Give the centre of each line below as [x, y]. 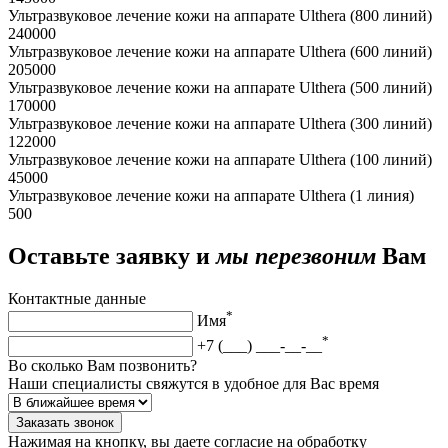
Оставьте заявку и [112, 256]
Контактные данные [77, 298]
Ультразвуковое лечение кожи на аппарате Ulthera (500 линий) [220, 88]
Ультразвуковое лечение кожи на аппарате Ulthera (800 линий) [220, 16]
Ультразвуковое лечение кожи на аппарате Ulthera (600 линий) [220, 52]
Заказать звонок [65, 422]
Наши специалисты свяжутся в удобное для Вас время [193, 383]
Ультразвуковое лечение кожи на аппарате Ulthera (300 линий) [220, 124]
